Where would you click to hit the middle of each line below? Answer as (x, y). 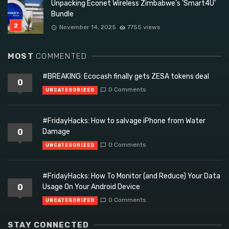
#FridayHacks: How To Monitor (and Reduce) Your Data (131, 176)
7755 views (144, 27)
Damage (56, 132)
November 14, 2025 (87, 27)
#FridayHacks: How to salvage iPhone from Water (124, 121)
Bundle (62, 14)
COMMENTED (62, 56)
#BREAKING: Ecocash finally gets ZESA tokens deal (126, 77)
